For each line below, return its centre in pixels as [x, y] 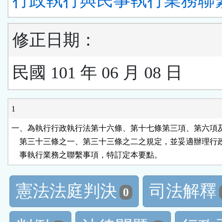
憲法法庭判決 [66, 191]
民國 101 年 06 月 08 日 [97, 73]
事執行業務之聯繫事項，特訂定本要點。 [87, 155]
